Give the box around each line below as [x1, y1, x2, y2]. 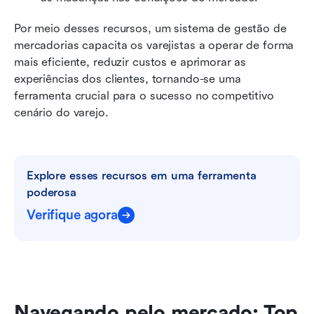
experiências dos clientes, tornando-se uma [14, 71, 241, 86]
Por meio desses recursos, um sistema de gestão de [14, 21, 287, 35]
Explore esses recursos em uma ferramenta [27, 168, 257, 182]
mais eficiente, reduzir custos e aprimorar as [14, 55, 247, 69]
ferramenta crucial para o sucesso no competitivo [14, 88, 274, 102]
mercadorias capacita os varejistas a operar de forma [14, 38, 294, 52]
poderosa [27, 185, 76, 199]
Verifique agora [27, 207, 118, 223]
